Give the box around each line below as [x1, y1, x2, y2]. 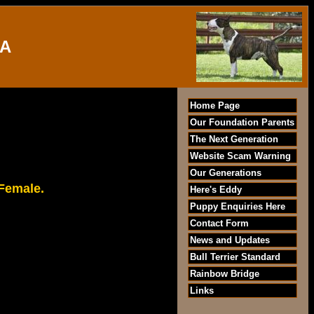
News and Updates [190, 235, 270, 245]
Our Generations [190, 168, 261, 178]
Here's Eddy [190, 184, 242, 195]
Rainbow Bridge [190, 268, 259, 279]
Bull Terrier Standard [190, 252, 280, 262]
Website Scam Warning [190, 151, 291, 161]
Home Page [190, 100, 240, 111]
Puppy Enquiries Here [190, 201, 285, 212]
